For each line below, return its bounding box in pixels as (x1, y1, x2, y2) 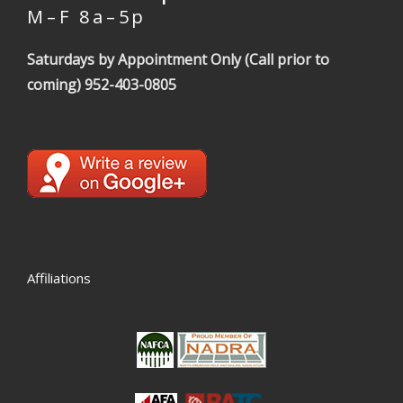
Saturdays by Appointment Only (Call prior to (27, 49, 329, 69)
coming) (27, 75, 85, 94)
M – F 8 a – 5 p (27, 4, 143, 29)
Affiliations (27, 269, 91, 287)
